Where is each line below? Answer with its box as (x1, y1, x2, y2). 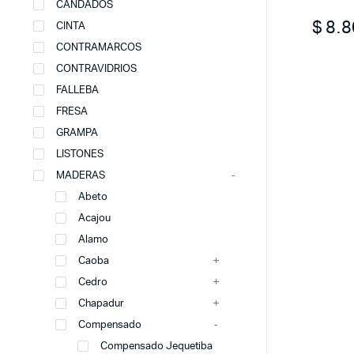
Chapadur (78, 299, 124, 309)
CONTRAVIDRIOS (56, 64, 137, 74)
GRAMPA (56, 128, 98, 138)
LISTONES (56, 149, 104, 160)
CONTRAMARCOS (56, 43, 141, 53)
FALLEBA (56, 85, 99, 96)
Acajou (78, 213, 111, 224)
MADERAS (56, 171, 105, 181)
